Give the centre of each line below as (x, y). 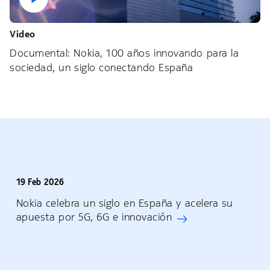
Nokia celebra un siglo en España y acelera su (124, 203)
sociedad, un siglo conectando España (102, 68)
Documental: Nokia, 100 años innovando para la (124, 53)
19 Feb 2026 (40, 182)
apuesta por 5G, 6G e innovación (94, 217)
